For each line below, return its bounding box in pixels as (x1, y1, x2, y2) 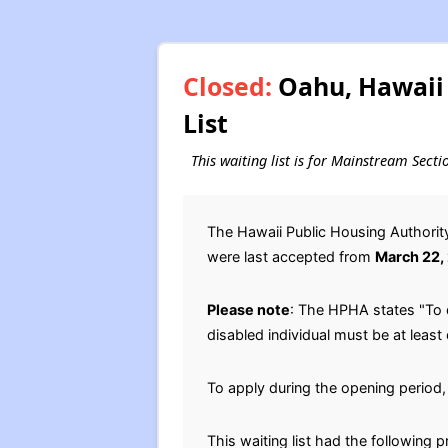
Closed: (182, 68, 272, 103)
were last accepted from (206, 247, 375, 265)
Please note (206, 300, 290, 318)
